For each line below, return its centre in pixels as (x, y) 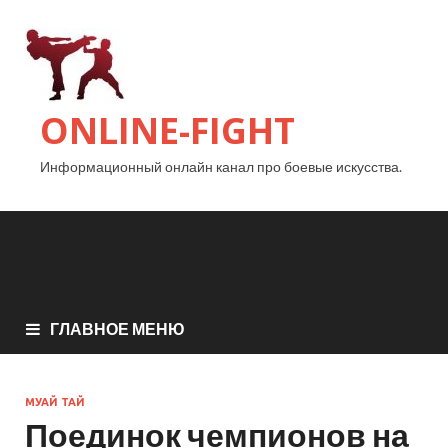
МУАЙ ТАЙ (55, 402)
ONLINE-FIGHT (167, 130)
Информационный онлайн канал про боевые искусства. (221, 166)
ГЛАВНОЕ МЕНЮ (117, 329)
